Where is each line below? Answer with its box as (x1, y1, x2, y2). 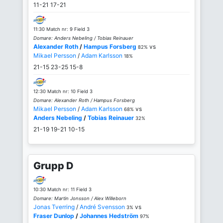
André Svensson (80, 203, 125, 211)
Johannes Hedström (80, 212, 138, 220)
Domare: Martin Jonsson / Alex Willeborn (33, 196, 126, 202)
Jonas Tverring (33, 203, 75, 211)
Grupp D (33, 159, 74, 172)
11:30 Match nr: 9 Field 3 (33, 26, 90, 32)
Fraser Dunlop (33, 212, 74, 220)
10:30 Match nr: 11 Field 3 (33, 187, 92, 193)
